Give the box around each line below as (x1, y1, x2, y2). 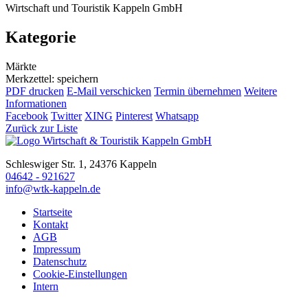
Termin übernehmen (154, 85, 241, 97)
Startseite (33, 206, 72, 218)
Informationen (5, 97, 67, 109)
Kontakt (33, 218, 68, 230)
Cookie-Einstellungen (33, 267, 127, 280)
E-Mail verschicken (67, 85, 151, 97)
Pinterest (115, 109, 153, 122)
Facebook (5, 109, 48, 122)
